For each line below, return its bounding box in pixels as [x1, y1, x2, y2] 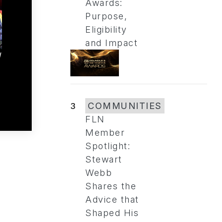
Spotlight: [85, 141, 130, 152]
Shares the [85, 181, 136, 192]
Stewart [85, 154, 122, 165]
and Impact [85, 37, 138, 48]
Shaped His [85, 208, 139, 219]
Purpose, [85, 10, 127, 21]
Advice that [85, 194, 139, 205]
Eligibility [85, 24, 127, 35]
